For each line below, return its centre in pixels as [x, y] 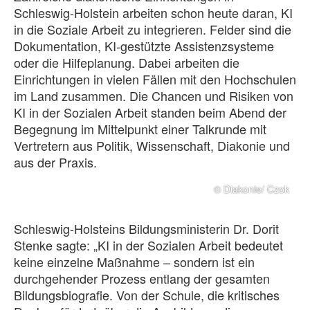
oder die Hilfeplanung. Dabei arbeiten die [127, 62]
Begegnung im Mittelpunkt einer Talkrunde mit [140, 129]
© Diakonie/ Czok [252, 189]
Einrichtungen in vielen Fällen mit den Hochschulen [155, 79]
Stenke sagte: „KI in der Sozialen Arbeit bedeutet [148, 245]
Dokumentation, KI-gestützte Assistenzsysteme [144, 46]
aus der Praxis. [57, 162]
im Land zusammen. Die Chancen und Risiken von [154, 95]
